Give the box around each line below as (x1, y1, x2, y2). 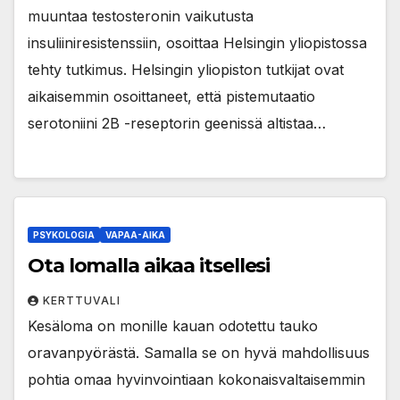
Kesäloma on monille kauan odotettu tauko (28, 316, 318, 335)
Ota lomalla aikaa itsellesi (28, 253, 271, 278)
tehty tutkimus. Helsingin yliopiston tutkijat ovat (28, 61, 344, 79)
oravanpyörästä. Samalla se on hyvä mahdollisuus (28, 343, 370, 362)
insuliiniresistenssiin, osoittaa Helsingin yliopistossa (28, 34, 367, 53)
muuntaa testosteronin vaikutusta (28, 7, 254, 26)
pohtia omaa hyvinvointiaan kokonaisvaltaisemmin (28, 370, 365, 388)
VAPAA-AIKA (105, 229, 165, 240)
